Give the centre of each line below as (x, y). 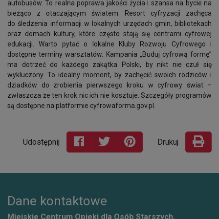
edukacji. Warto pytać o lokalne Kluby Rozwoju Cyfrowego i (109, 44)
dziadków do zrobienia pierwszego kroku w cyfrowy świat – (109, 85)
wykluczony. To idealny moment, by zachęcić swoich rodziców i (109, 75)
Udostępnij (41, 142)
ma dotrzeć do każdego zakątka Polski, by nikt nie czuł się (109, 65)
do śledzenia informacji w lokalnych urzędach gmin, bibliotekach (109, 23)
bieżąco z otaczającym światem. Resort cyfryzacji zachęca (109, 13)
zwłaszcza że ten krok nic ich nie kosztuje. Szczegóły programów (109, 95)
